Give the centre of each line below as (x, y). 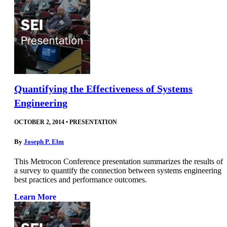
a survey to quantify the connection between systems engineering (118, 170)
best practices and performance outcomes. (81, 179)
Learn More (35, 197)
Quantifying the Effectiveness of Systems (103, 89)
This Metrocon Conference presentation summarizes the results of (119, 161)
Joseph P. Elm (44, 141)
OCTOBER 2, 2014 (39, 122)
